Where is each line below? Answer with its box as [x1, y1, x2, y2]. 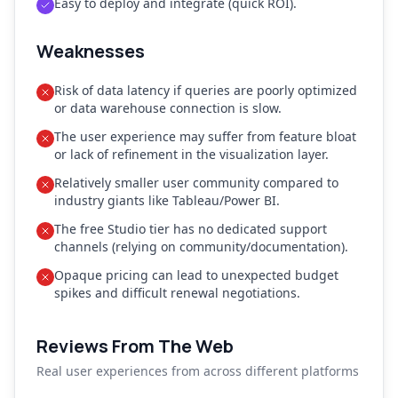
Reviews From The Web [36, 334, 234, 358]
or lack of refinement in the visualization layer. [54, 146, 329, 163]
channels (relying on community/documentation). [54, 238, 348, 255]
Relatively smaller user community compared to [54, 174, 338, 191]
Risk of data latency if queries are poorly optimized [54, 82, 357, 99]
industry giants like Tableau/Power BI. [54, 192, 280, 209]
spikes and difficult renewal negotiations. [54, 284, 300, 301]
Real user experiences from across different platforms [36, 362, 359, 379]
